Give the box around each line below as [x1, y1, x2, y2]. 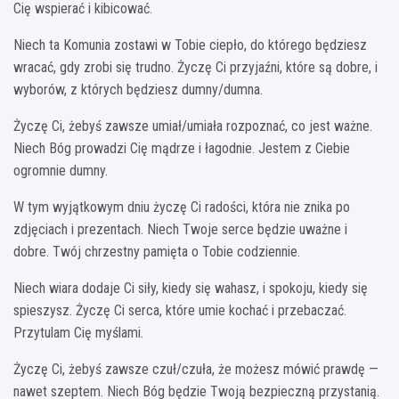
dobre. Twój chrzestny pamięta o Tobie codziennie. [13, 242, 300, 260]
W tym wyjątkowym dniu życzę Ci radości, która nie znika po [13, 198, 350, 216]
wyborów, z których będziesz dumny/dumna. [13, 80, 263, 98]
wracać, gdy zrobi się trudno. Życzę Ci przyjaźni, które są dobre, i [13, 58, 378, 76]
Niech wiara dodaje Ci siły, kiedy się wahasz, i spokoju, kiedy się [13, 279, 368, 297]
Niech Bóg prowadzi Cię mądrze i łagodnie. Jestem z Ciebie [13, 139, 350, 157]
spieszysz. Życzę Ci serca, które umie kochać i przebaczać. [13, 301, 346, 319]
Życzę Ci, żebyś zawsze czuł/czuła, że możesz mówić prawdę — [13, 360, 379, 378]
